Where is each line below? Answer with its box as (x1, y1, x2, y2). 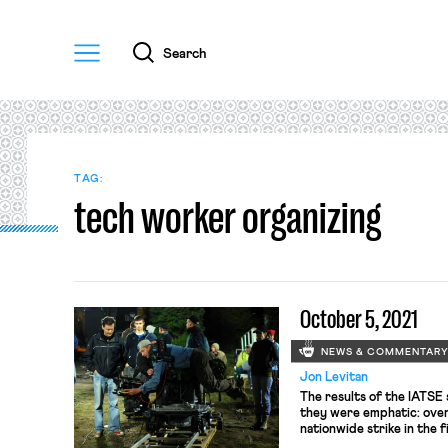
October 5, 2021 (299, 305, 418, 334)
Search (162, 46, 207, 61)
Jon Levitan (299, 370, 368, 384)
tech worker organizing (73, 191, 381, 244)
